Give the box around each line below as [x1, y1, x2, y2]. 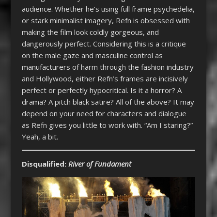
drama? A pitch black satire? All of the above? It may [21, 96, 194, 107]
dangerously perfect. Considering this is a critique [21, 38, 186, 48]
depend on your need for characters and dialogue [21, 108, 186, 118]
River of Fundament [68, 158, 131, 169]
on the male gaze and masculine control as [21, 50, 163, 60]
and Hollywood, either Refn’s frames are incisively [21, 73, 188, 83]
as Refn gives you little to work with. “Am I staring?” [21, 120, 193, 130]
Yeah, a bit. [21, 131, 58, 141]
